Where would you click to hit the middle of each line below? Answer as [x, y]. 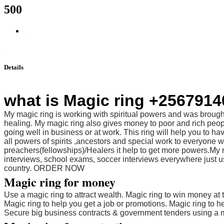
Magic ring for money [60, 182]
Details [14, 67]
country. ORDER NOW [44, 168]
